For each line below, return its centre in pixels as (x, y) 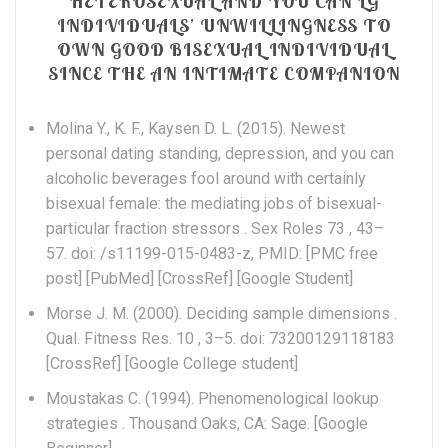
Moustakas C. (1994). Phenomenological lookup (212, 398)
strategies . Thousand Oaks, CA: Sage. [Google (207, 423)
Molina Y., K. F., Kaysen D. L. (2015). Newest (195, 128)
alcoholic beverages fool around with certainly (206, 178)
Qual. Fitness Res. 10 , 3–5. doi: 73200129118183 (220, 338)
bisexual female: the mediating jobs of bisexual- (214, 203)
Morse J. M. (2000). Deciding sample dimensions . (221, 313)
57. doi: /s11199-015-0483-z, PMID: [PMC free (212, 253)
